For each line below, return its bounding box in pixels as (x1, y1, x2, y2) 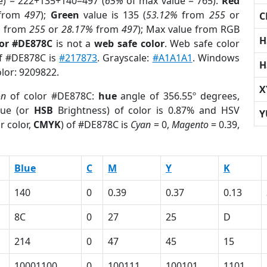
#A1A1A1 (152, 51, 193, 64)
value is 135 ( (79, 8, 147, 21)
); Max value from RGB (137, 23, 240, 36)
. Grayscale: (97, 51, 153, 64)
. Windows (192, 51, 240, 64)
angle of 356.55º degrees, (116, 89, 240, 103)
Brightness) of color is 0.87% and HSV (52, 104, 240, 117)
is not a (52, 37, 95, 50)
